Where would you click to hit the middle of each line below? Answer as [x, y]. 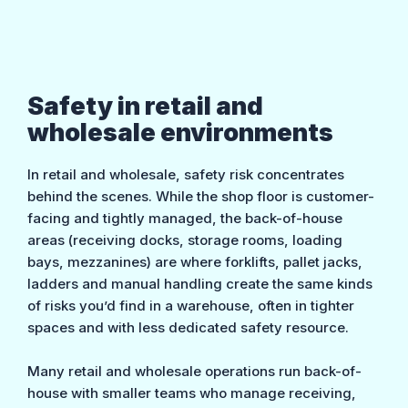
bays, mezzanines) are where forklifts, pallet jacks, [195, 261]
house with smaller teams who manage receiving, [192, 393]
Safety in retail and [146, 107]
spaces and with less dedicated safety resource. [189, 327]
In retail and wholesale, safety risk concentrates [186, 174]
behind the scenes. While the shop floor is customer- [201, 196]
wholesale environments [181, 133]
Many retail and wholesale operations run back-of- [195, 371]
